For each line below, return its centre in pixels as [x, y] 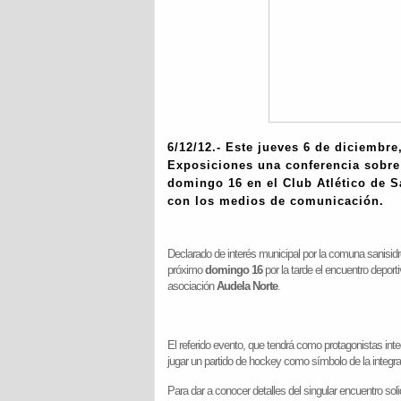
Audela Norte [247, 286]
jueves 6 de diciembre [328, 147]
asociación [192, 286]
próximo [186, 270]
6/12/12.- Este [213, 147]
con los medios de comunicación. [276, 201]
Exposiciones [213, 165]
